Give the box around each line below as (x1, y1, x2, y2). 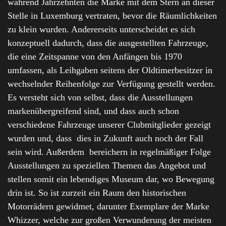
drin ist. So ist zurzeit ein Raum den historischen (8, 188, 186, 198)
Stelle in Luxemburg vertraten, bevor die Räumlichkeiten (8, 11, 217, 21)
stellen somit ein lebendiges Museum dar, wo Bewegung (8, 174, 214, 185)
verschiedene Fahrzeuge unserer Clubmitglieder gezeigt (8, 120, 211, 130)
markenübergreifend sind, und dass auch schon (8, 106, 179, 117)
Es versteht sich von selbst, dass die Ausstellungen (8, 92, 193, 103)
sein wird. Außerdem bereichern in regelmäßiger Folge (8, 147, 211, 157)
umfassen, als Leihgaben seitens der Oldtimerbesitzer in (8, 65, 212, 76)
